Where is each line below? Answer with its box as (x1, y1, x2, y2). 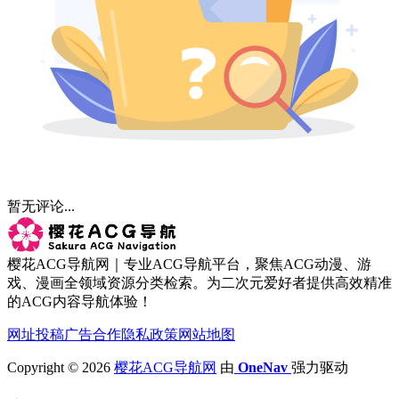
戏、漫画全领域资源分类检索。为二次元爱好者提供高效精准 (7, 274, 392, 290)
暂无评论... (7, 198, 75, 214)
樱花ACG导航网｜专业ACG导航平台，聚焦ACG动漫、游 (7, 256, 371, 272)
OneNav (234, 359, 291, 375)
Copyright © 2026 (7, 359, 114, 375)
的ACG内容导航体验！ (7, 293, 152, 309)
